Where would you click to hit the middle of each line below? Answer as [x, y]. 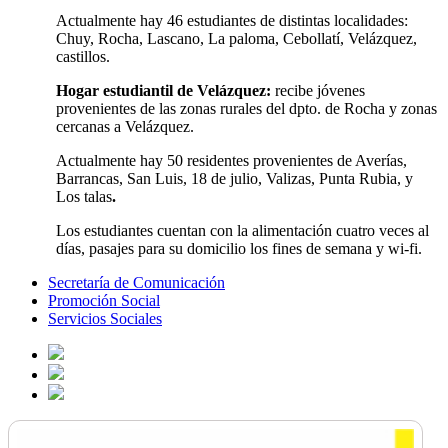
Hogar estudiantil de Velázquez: [165, 91]
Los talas [84, 197]
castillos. [83, 57]
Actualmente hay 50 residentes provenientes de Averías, [231, 161]
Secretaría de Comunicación [136, 283]
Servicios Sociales [105, 319]
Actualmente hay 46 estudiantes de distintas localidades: [232, 21]
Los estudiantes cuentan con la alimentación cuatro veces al [242, 231]
